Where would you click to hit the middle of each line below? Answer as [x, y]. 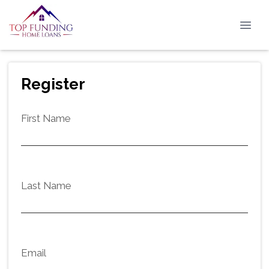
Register [53, 84]
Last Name [46, 185]
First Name [46, 118]
